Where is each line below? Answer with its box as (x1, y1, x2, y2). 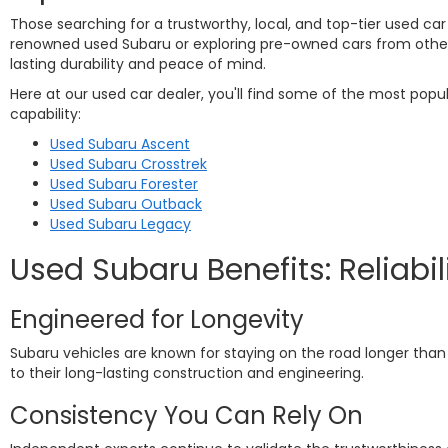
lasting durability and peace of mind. (10, 54, 266, 74)
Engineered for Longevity (10, 303, 304, 336)
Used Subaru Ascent (50, 134, 190, 154)
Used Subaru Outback (50, 194, 202, 214)
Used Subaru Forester (50, 174, 198, 194)
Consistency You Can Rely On (10, 399, 363, 432)
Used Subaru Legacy (50, 214, 191, 234)
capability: (10, 104, 81, 124)
